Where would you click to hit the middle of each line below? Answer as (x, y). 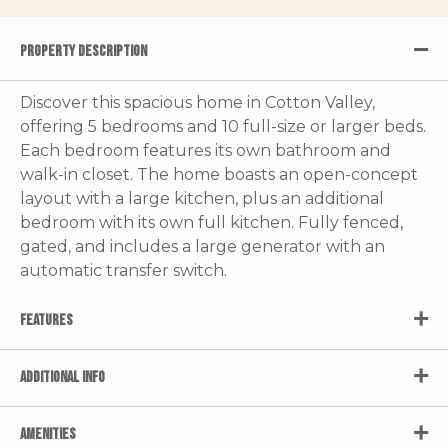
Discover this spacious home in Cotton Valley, (197, 102)
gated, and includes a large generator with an (202, 246)
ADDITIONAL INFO (62, 377)
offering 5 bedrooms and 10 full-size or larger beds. (223, 126)
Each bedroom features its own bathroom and (205, 150)
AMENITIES (48, 434)
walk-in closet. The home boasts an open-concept (219, 174)
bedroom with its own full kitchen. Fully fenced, (211, 222)
